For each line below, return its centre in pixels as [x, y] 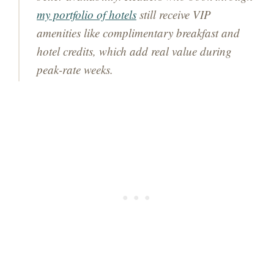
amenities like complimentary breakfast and [138, 32]
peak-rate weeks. [75, 69]
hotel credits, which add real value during [134, 51]
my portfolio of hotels [87, 14]
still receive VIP [174, 14]
